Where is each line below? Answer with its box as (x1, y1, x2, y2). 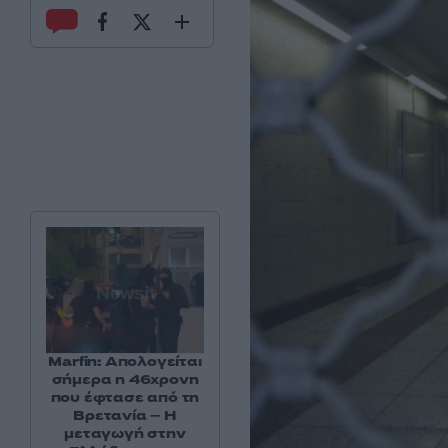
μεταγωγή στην (64, 424, 186, 444)
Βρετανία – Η (73, 406, 177, 426)
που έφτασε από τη (50, 388, 200, 408)
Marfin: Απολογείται (48, 352, 202, 372)
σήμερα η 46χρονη (51, 370, 199, 390)
